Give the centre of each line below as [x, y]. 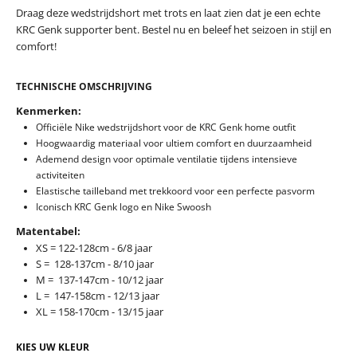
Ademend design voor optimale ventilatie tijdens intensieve [167, 159]
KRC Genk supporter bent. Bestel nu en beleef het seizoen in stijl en [174, 29]
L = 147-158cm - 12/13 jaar [98, 295]
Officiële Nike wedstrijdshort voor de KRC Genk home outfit [166, 127]
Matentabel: [48, 231]
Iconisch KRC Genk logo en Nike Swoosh [124, 206]
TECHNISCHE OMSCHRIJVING [84, 86]
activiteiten [60, 175]
